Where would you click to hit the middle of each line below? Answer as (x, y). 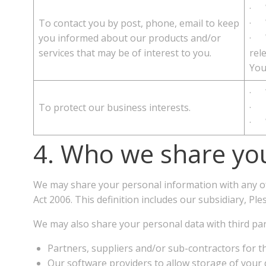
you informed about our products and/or (130, 38)
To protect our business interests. (115, 107)
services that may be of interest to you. (125, 53)
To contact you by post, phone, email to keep (139, 23)
